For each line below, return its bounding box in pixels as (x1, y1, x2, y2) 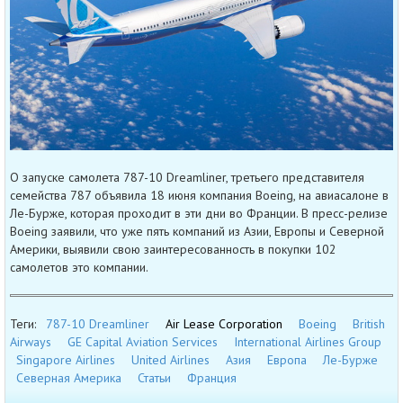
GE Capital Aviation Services (67, 334, 218, 351)
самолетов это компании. (10, 259, 148, 276)
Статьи (138, 370, 171, 387)
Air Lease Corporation (166, 316, 282, 333)
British (353, 316, 385, 333)
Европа (267, 352, 307, 369)
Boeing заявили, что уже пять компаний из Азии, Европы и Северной (10, 223, 384, 240)
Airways (10, 334, 51, 351)
